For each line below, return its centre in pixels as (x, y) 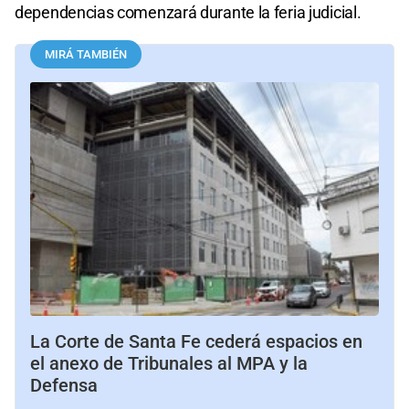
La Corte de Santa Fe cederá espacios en (196, 341)
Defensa (64, 385)
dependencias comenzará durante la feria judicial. (188, 12)
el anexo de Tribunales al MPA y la (169, 363)
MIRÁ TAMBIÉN (86, 54)
